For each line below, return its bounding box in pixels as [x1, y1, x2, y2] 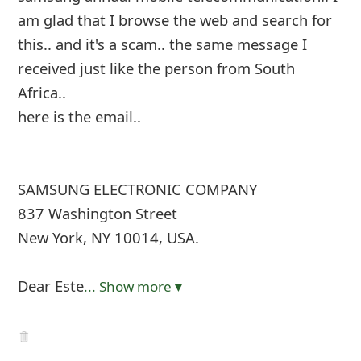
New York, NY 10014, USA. [17, 227, 199, 248]
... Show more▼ [83, 277, 185, 297]
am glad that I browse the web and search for [17, 10, 332, 31]
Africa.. [17, 82, 66, 103]
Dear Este [17, 276, 84, 297]
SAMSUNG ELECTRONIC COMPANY [17, 179, 257, 200]
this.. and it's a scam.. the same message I [17, 34, 307, 55]
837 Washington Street [17, 203, 177, 224]
